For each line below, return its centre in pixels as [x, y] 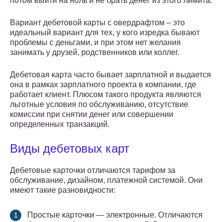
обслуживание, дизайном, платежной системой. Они [106, 180]
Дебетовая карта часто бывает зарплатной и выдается [111, 75]
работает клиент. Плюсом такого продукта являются [106, 95]
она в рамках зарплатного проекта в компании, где [103, 85]
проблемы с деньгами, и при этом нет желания [95, 43]
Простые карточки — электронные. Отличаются [115, 215]
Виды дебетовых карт [70, 149]
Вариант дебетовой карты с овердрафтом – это [97, 23]
